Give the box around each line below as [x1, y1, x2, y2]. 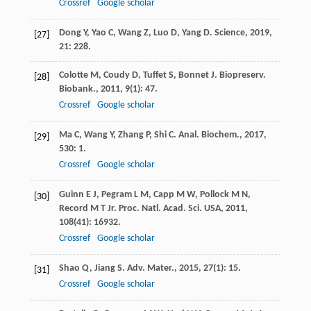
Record [58, 203, 88, 215]
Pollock [199, 190, 229, 201]
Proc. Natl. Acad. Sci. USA [118, 203, 221, 215]
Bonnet [178, 70, 209, 81]
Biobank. [58, 84, 96, 95]
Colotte [58, 70, 88, 81]
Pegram [101, 190, 132, 201]
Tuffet [142, 70, 167, 81]
